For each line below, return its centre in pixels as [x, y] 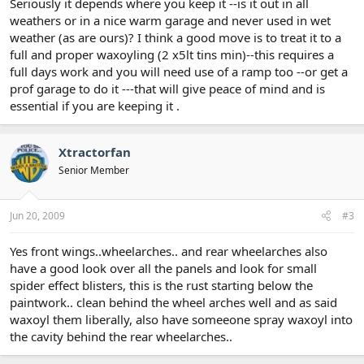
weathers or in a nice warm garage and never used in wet [170, 20]
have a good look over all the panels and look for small [163, 268]
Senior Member [94, 170]
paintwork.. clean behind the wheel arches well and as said [173, 302]
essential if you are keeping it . [95, 106]
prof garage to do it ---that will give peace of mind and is [167, 89]
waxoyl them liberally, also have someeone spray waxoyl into [181, 319]
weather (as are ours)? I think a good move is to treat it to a [175, 37]
